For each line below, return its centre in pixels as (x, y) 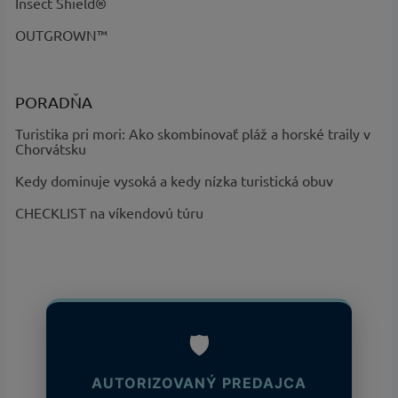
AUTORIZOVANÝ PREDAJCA (199, 382)
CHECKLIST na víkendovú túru (109, 212)
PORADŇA (53, 101)
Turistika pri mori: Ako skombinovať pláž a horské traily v (192, 133)
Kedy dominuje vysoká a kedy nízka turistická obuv (174, 180)
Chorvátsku (50, 148)
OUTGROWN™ (61, 34)
